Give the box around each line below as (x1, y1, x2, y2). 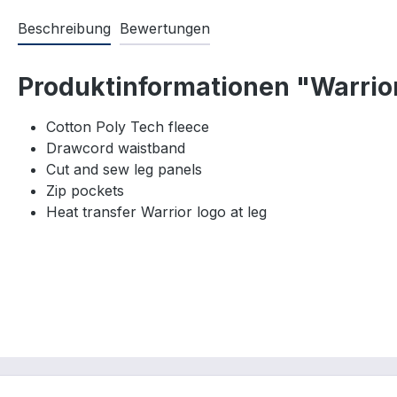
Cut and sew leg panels (46, 160, 202, 179)
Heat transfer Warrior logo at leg (46, 203, 267, 222)
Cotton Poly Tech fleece (46, 118, 209, 136)
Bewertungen (120, 19, 210, 38)
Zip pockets (46, 182, 124, 200)
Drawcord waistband (46, 139, 185, 158)
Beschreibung (18, 19, 111, 38)
